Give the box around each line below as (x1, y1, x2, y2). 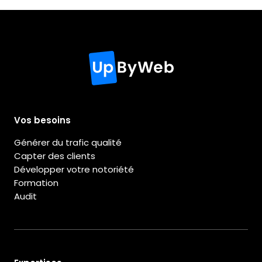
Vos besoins (14, 114, 71, 127)
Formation (14, 177, 58, 189)
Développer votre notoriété (14, 163, 134, 176)
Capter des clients (14, 150, 95, 163)
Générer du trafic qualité (14, 136, 122, 149)
